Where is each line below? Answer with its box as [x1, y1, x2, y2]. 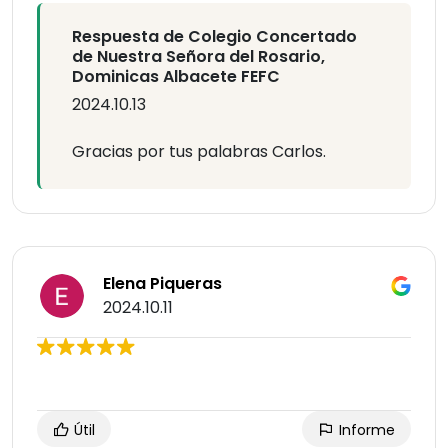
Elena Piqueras [103, 272, 222, 296]
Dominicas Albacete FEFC [72, 65, 280, 89]
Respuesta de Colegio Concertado [72, 25, 357, 49]
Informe [335, 420, 395, 441]
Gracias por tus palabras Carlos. [72, 140, 326, 164]
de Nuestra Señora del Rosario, [72, 45, 325, 69]
